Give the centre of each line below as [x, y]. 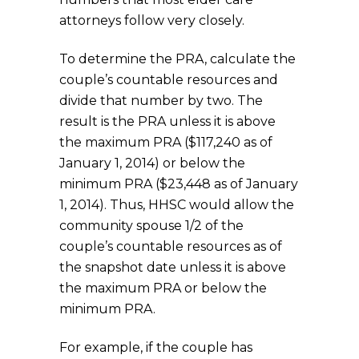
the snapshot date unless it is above [173, 267]
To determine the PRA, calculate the [177, 58]
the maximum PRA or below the [163, 288]
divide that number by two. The [161, 100]
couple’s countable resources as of [171, 246]
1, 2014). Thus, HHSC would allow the [177, 204]
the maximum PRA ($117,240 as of [166, 142]
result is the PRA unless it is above [167, 121]
